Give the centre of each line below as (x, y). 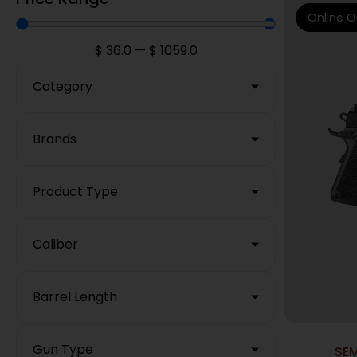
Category (63, 87)
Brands (55, 139)
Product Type (75, 192)
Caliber (55, 245)
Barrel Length (75, 297)
